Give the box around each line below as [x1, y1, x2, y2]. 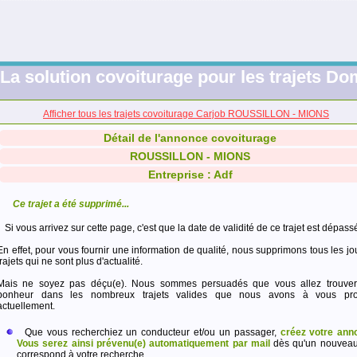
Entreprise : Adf [147, 168, 233, 181]
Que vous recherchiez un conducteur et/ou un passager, [25, 327, 280, 338]
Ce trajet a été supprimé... [13, 198, 129, 210]
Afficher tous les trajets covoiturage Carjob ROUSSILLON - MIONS [43, 108, 329, 120]
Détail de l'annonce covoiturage [104, 131, 277, 144]
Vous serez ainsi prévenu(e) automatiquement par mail [17, 338, 270, 349]
